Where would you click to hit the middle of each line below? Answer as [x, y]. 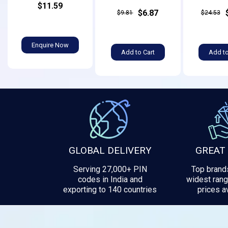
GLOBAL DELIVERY [110, 150]
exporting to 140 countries [110, 189]
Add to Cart [138, 52]
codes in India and [110, 179]
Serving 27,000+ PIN [110, 169]
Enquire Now [50, 45]
